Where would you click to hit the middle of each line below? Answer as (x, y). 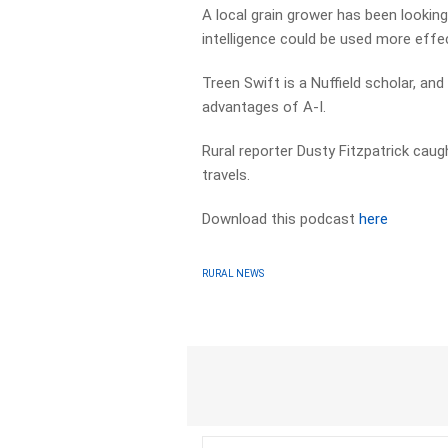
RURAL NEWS (233, 273)
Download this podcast (281, 219)
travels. (226, 175)
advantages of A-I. (264, 107)
